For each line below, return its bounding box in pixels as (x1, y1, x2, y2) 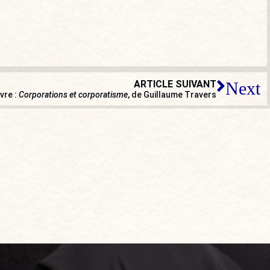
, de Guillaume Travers (128, 89, 216, 99)
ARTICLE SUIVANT (134, 78, 216, 90)
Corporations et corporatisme (19, 89, 128, 99)
